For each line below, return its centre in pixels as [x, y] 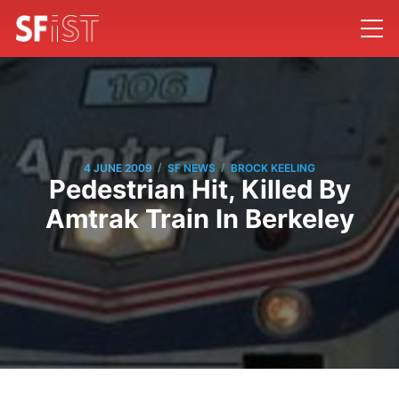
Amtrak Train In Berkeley [199, 219]
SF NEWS [191, 167]
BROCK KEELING [273, 167]
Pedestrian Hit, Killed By [199, 190]
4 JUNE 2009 [118, 167]
